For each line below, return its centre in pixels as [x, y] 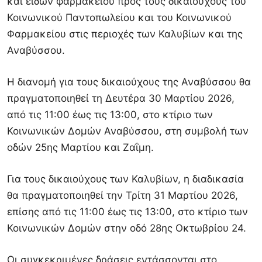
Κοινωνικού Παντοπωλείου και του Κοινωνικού [119, 18]
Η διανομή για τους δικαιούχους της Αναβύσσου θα [129, 82]
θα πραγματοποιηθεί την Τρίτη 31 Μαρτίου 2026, [123, 196]
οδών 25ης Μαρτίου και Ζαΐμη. [80, 148]
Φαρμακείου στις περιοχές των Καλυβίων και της [125, 34]
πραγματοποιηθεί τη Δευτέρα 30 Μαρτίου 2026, [121, 99]
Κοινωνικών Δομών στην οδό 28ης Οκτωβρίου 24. [127, 228]
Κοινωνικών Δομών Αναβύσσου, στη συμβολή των [128, 131]
